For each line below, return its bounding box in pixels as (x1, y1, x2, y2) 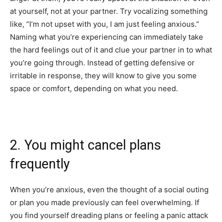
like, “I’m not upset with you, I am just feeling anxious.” (10, 19, 199, 29)
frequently (10, 156, 70, 172)
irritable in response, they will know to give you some (10, 70, 197, 80)
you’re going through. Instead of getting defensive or (10, 57, 195, 67)
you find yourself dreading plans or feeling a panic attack (10, 210, 208, 220)
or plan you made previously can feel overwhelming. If (10, 197, 199, 207)
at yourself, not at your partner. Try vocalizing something (10, 6, 208, 16)
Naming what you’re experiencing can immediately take (10, 32, 203, 42)
